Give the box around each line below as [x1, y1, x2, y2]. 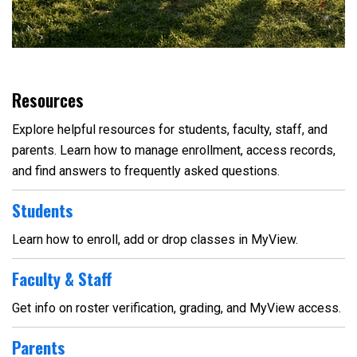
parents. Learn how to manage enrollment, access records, [12, 143, 335, 158]
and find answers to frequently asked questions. [12, 163, 280, 178]
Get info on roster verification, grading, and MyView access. [12, 300, 341, 316]
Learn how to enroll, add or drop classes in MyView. [12, 232, 298, 247]
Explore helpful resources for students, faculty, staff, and [12, 122, 328, 137]
